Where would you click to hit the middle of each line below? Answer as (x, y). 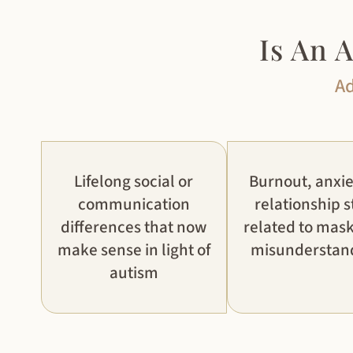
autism (134, 273)
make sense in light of (134, 250)
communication (134, 204)
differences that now (134, 227)
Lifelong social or (134, 182)
